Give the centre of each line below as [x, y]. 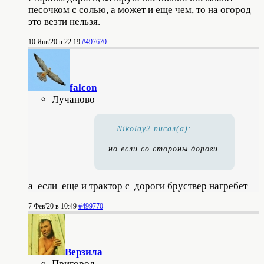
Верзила [84, 252]
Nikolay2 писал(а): [154, 128]
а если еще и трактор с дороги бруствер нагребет [138, 186]
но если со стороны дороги [163, 148]
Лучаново [73, 99]
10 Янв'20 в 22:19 [54, 42]
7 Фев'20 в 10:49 [52, 206]
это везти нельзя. [64, 21]
